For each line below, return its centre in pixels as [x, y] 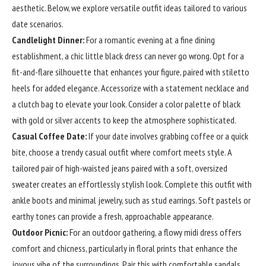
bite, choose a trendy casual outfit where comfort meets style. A [122, 152]
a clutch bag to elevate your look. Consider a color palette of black [126, 104]
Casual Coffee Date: [49, 136]
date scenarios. [38, 24]
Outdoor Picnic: [40, 232]
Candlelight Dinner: [48, 40]
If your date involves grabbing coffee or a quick [167, 136]
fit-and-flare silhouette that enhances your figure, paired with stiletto [131, 72]
